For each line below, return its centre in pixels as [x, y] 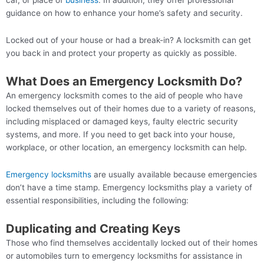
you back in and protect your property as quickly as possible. [121, 53]
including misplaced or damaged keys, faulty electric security [122, 122]
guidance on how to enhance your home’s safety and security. [124, 13]
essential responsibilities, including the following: [97, 201]
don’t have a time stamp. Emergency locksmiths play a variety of [129, 188]
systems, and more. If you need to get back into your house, [121, 135]
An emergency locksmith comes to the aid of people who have [124, 96]
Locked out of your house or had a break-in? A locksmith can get [128, 40]
